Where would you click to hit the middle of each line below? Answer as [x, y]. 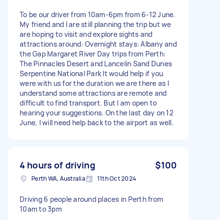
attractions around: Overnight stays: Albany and [98, 44]
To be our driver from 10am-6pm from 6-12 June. [98, 14]
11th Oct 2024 [116, 178]
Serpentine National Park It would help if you [92, 73]
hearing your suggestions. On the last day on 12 [96, 112]
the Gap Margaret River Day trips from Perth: [93, 54]
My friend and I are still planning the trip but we [96, 24]
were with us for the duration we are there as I [94, 83]
